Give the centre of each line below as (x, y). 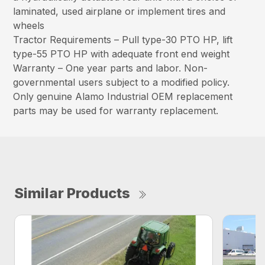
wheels (29, 25)
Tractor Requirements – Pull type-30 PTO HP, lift (123, 39)
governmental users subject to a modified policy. (122, 82)
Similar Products (72, 193)
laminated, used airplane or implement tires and (119, 11)
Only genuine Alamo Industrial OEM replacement (123, 96)
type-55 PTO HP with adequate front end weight (122, 54)
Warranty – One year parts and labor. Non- (111, 68)
